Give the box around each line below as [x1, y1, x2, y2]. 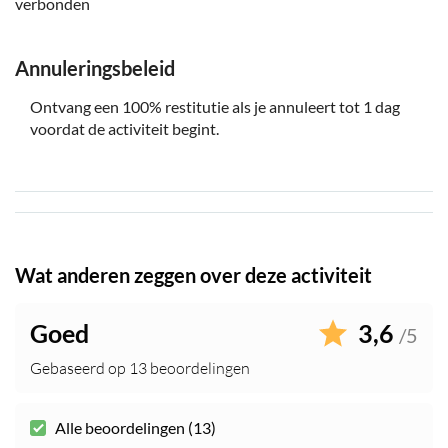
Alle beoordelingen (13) [55, 418, 216, 438]
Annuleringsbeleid [15, 56, 175, 81]
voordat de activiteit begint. [30, 119, 219, 139]
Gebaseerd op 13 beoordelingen [30, 358, 250, 379]
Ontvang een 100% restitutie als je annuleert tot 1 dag [30, 97, 400, 117]
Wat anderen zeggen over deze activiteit [15, 263, 372, 288]
